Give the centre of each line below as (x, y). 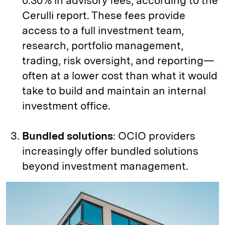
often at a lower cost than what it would (120, 75)
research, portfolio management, (103, 45)
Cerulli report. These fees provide (104, 15)
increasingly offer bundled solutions (110, 151)
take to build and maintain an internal (114, 90)
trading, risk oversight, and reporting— (118, 60)
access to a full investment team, (103, 30)
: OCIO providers (154, 136)
